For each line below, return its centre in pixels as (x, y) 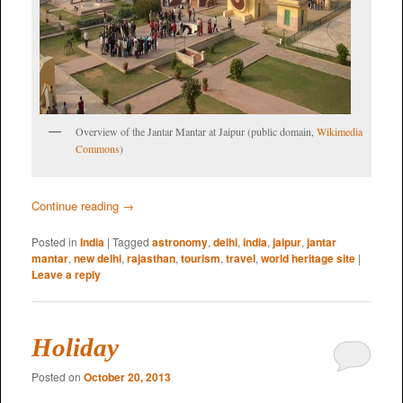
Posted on (57, 376)
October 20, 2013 (127, 376)
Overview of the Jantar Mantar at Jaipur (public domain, (196, 132)
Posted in (54, 241)
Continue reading (76, 205)
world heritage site (308, 258)
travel (240, 258)
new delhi (97, 258)
